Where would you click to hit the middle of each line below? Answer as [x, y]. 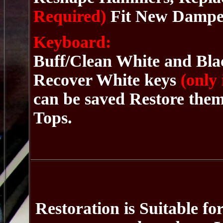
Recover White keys [105, 80]
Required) [70, 16]
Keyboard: [72, 42]
